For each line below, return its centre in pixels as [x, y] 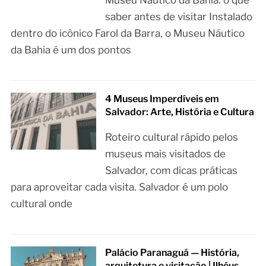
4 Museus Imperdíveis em [162, 99]
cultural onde [41, 203]
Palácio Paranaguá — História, [172, 252]
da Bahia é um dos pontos [71, 50]
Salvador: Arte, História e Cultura [180, 112]
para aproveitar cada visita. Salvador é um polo [119, 187]
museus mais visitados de [166, 153]
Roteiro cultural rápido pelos [172, 137]
